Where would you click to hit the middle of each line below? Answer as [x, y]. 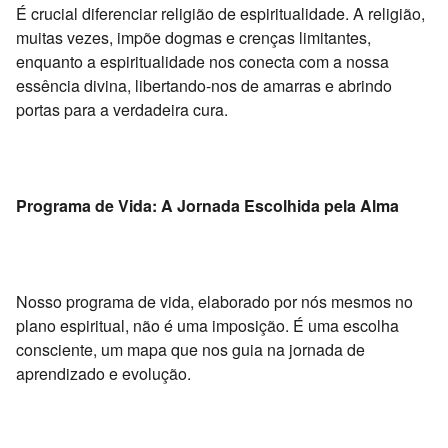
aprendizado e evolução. [103, 373]
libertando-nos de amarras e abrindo [261, 85]
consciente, [56, 349]
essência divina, [73, 85]
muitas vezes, [64, 37]
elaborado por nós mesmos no [303, 301]
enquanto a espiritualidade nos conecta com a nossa [202, 61]
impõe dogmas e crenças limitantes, [242, 37]
